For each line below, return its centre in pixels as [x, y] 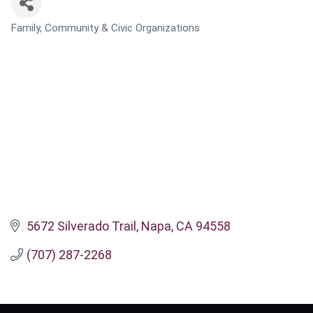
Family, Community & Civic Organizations [105, 28]
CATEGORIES [39, 35]
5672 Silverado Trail [81, 226]
